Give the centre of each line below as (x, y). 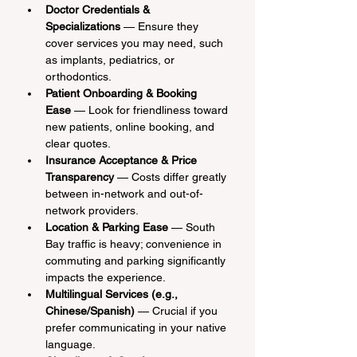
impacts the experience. (106, 277)
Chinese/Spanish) (90, 311)
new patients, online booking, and (131, 127)
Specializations (83, 26)
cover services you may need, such (136, 43)
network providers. (92, 210)
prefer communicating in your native (137, 328)
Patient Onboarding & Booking (123, 93)
